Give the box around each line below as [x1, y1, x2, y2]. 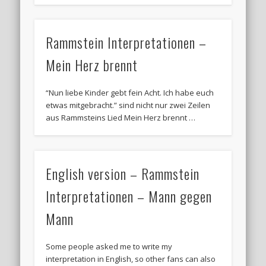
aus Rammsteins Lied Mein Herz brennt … [46, 112, 196, 123]
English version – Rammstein [46, 162, 200, 184]
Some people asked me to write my [46, 240, 173, 252]
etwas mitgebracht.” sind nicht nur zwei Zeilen [46, 100, 211, 111]
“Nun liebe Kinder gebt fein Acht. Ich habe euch [46, 87, 214, 99]
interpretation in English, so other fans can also [46, 253, 216, 264]
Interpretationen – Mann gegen [46, 185, 213, 207]
